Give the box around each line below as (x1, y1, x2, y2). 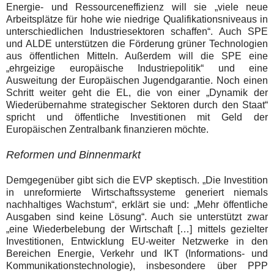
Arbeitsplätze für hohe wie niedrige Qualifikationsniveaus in (6, 13, 268, 24)
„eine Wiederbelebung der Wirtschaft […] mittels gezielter (6, 223, 268, 234)
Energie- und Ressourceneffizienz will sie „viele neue (6, 1, 268, 12)
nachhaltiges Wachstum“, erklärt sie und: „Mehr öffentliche (6, 199, 268, 210)
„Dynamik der (206, 87, 268, 98)
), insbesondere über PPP (130, 260, 268, 271)
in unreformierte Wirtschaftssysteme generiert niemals (6, 187, 268, 198)
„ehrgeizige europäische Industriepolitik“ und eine (6, 62, 268, 73)
